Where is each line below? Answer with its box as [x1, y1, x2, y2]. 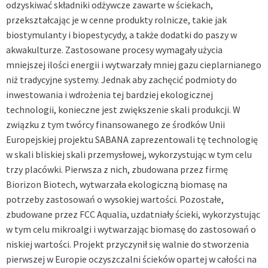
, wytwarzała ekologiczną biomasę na [75, 178, 227, 190]
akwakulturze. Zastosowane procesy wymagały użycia [6, 43, 223, 56]
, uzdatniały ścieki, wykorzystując [127, 208, 260, 220]
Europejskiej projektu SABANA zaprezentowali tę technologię [6, 133, 258, 145]
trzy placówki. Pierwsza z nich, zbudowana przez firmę [6, 163, 228, 175]
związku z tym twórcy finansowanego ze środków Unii [6, 118, 225, 130]
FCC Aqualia [80, 208, 127, 220]
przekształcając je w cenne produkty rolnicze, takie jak [6, 13, 227, 26]
